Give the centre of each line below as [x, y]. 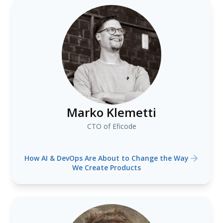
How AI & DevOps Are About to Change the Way [107, 158]
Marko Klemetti [111, 112]
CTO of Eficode [111, 126]
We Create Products [107, 167]
